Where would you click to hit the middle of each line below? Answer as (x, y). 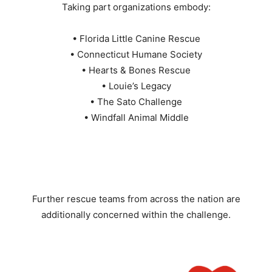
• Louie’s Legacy (136, 86)
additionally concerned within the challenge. (136, 215)
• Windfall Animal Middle (136, 118)
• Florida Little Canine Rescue (136, 39)
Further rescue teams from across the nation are (136, 199)
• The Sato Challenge (136, 102)
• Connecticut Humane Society (136, 55)
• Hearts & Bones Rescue (136, 70)
